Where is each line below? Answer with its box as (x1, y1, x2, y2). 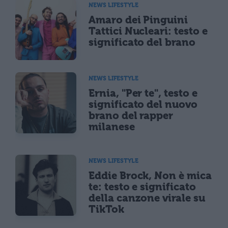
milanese (89, 120, 135, 133)
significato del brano (89, 36, 195, 48)
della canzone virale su (89, 192, 205, 205)
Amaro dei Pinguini (89, 13, 188, 26)
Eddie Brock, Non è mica (89, 169, 212, 182)
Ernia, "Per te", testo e (89, 87, 197, 99)
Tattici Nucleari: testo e (89, 24, 208, 37)
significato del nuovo (89, 98, 197, 110)
